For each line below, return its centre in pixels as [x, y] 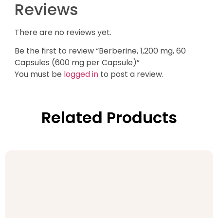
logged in [81, 74]
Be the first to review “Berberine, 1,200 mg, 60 [100, 51]
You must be [39, 74]
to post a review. [131, 74]
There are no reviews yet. [63, 33]
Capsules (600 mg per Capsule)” [77, 63]
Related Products [109, 118]
